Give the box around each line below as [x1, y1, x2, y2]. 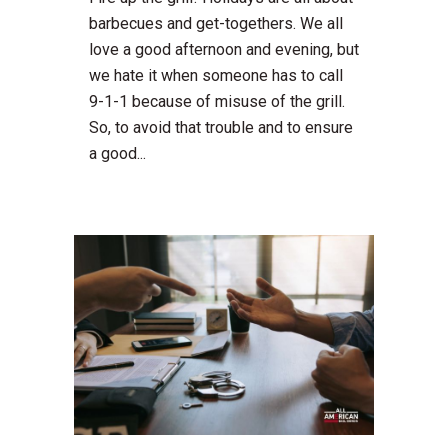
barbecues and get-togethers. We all [89, 14, 343, 34]
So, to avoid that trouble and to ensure [89, 118, 353, 138]
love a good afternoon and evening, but [89, 40, 359, 60]
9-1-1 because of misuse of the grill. [89, 92, 345, 112]
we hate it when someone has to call [89, 66, 343, 86]
